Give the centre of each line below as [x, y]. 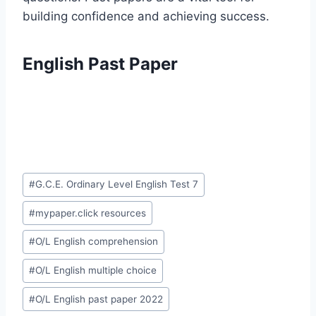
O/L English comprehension [97, 242]
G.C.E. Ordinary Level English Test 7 [117, 184]
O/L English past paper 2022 [99, 299]
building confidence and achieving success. [146, 16]
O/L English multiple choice [96, 271]
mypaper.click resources [91, 213]
